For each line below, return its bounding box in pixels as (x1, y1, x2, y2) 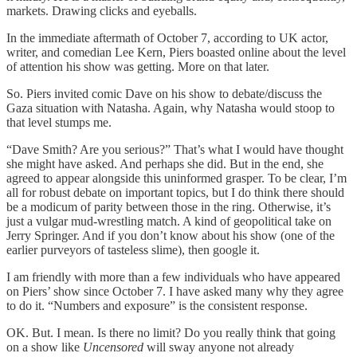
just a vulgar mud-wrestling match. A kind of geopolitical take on (6, 214, 331, 229)
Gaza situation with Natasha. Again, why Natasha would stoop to (6, 101, 335, 116)
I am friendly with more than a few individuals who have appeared (6, 270, 340, 284)
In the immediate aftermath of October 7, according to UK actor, (6, 31, 328, 45)
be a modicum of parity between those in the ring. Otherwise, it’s (6, 200, 331, 214)
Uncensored (83, 340, 143, 355)
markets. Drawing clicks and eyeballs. (6, 4, 197, 18)
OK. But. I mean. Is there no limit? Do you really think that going (6, 326, 335, 340)
